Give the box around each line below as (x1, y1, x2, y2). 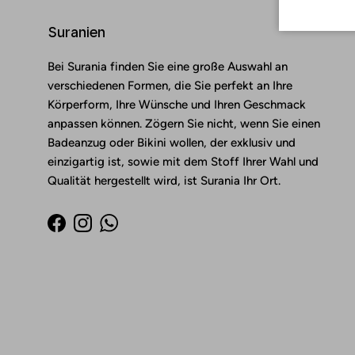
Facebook (55, 223, 109, 239)
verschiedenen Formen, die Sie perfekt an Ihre (48, 78, 292, 94)
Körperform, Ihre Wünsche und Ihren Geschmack (48, 97, 306, 113)
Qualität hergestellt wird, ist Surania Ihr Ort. (48, 174, 281, 189)
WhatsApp (108, 223, 165, 239)
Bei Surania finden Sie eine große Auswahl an (48, 59, 288, 74)
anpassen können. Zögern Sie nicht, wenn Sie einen (48, 116, 320, 132)
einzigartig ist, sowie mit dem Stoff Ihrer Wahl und (48, 155, 319, 170)
